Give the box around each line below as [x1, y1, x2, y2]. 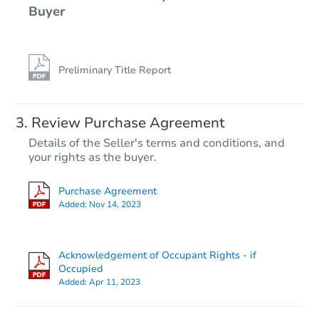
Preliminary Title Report [58, 63, 171, 78]
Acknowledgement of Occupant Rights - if [58, 248, 256, 262]
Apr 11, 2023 [89, 276, 140, 288]
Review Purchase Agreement [31, 113, 225, 133]
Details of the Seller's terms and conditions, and [28, 135, 285, 152]
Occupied [58, 261, 103, 276]
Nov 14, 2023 [89, 198, 141, 210]
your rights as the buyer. [28, 150, 157, 166]
